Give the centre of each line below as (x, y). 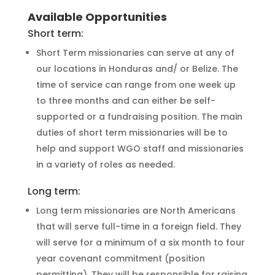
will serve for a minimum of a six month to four (140, 242)
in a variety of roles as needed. (105, 164)
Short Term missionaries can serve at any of (135, 52)
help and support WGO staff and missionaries (140, 148)
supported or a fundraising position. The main (139, 116)
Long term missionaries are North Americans (136, 210)
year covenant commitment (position (120, 258)
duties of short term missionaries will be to (132, 132)
